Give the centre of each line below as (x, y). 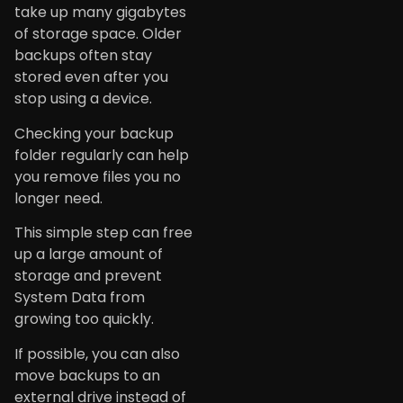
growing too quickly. (84, 319)
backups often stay (83, 56)
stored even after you (91, 77)
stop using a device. (83, 99)
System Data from (80, 298)
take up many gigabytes (100, 13)
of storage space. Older (98, 34)
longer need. (58, 198)
